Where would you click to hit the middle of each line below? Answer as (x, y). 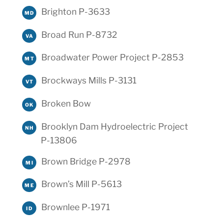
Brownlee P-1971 (75, 207)
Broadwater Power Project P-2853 (112, 57)
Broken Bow (66, 104)
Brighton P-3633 (75, 11)
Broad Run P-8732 (79, 34)
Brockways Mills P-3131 (89, 81)
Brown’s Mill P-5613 (81, 184)
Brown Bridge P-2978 (86, 161)
